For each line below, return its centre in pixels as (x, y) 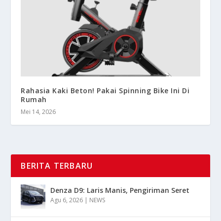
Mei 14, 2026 (38, 111)
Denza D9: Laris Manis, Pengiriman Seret (120, 190)
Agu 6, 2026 (67, 200)
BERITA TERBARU (57, 166)
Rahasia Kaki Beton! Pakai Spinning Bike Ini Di (105, 90)
